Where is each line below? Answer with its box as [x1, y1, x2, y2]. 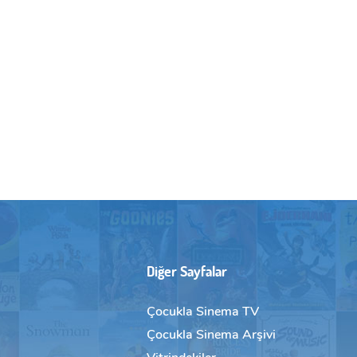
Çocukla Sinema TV [147, 303, 259, 321]
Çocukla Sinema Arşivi [147, 326, 276, 344]
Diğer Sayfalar [147, 261, 227, 281]
